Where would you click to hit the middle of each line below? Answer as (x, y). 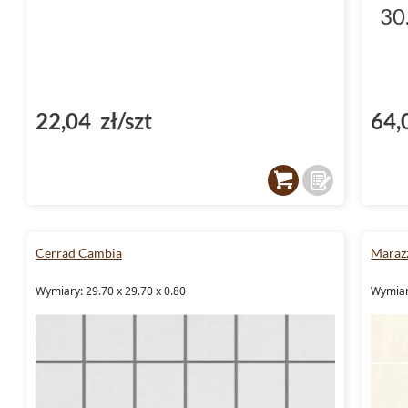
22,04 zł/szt (94, 120)
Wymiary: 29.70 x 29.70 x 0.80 (111, 291)
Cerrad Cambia (79, 252)
